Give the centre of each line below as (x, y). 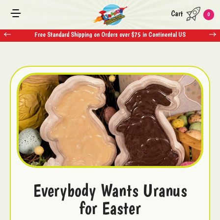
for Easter (110, 208)
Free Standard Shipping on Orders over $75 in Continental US (110, 34)
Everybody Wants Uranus (110, 190)
